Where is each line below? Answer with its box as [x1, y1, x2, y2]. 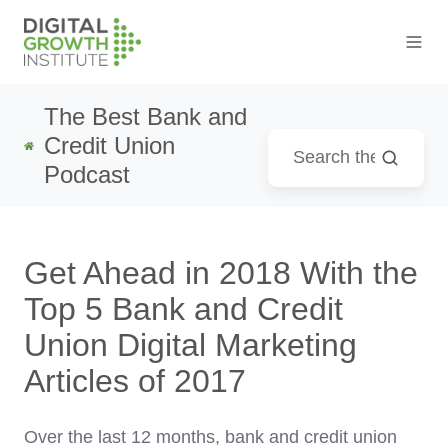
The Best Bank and [44, 103, 248, 131]
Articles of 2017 [24, 363, 246, 400]
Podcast [44, 161, 131, 189]
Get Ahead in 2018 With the [24, 255, 418, 292]
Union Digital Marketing [24, 327, 357, 364]
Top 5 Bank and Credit [24, 291, 343, 328]
